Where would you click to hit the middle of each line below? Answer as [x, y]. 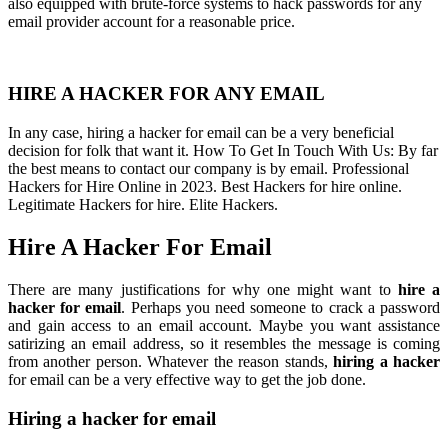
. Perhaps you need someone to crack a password [281, 307]
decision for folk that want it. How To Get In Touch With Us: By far [223, 151]
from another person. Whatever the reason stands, [171, 361]
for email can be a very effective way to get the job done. [187, 379]
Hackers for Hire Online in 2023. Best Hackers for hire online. [205, 187]
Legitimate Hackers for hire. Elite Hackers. [143, 205]
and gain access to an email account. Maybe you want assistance [224, 325]
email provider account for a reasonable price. [151, 21]
